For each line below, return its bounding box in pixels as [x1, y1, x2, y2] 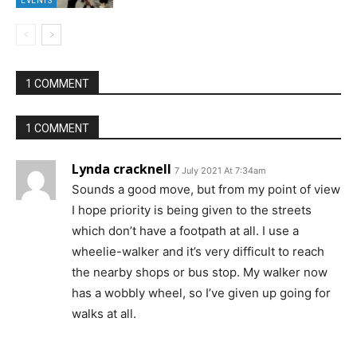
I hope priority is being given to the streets [72, 202, 312, 218]
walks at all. [72, 305, 136, 321]
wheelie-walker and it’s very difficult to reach [72, 243, 324, 259]
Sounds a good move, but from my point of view [72, 181, 340, 197]
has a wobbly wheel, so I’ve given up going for [72, 284, 331, 300]
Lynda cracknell [72, 159, 171, 178]
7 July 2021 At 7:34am [175, 164, 266, 176]
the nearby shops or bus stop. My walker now [72, 264, 328, 280]
